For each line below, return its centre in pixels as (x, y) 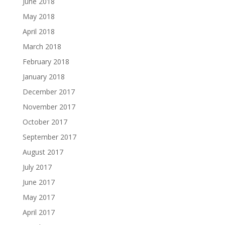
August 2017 (43, 152)
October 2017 (45, 122)
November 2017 (49, 106)
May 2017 (38, 197)
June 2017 (38, 182)
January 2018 (43, 76)
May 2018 (38, 16)
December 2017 (48, 91)
